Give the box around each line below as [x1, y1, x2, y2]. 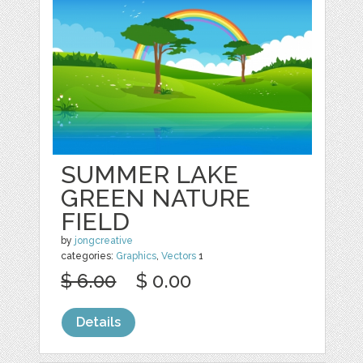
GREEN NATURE [61, 183, 251, 212]
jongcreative [75, 234, 134, 246]
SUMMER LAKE [61, 160, 239, 189]
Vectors [161, 250, 197, 262]
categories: [61, 250, 117, 262]
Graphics [116, 250, 157, 262]
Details [76, 314, 122, 330]
